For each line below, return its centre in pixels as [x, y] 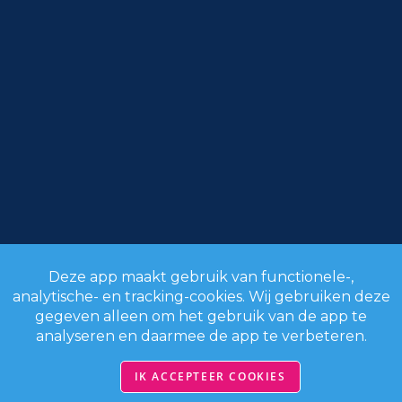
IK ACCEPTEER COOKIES [210, 376]
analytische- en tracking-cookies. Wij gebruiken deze [201, 297]
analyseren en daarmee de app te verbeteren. [201, 336]
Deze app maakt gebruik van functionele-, [201, 277]
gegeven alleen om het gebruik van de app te [201, 316]
